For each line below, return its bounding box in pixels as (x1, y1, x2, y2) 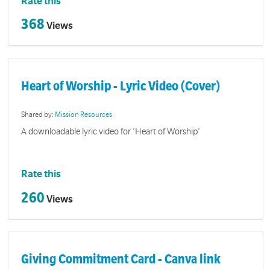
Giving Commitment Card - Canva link (21, 252, 221, 267)
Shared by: (21, 111, 55, 119)
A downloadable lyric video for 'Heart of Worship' (21, 126, 201, 136)
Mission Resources (55, 111, 113, 119)
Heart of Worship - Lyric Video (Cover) (21, 78, 221, 93)
